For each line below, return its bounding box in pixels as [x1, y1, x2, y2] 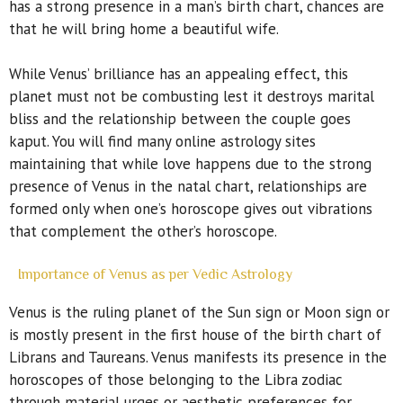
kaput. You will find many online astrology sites [9, 131, 316, 152]
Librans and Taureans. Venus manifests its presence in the [9, 346, 387, 367]
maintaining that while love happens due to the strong [9, 154, 372, 175]
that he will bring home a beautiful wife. [9, 18, 279, 39]
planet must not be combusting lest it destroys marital [9, 86, 374, 107]
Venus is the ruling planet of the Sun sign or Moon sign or [9, 301, 390, 322]
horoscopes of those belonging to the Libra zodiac [9, 369, 343, 390]
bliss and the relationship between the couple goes [9, 109, 351, 130]
